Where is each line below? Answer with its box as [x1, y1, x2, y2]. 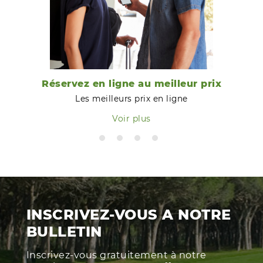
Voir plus [112, 113, 151, 123]
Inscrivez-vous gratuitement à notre [26, 249, 207, 261]
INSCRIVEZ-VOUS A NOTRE [26, 205, 231, 223]
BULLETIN [26, 222, 102, 240]
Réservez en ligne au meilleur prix [42, 77, 221, 89]
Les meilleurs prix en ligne [75, 93, 188, 103]
